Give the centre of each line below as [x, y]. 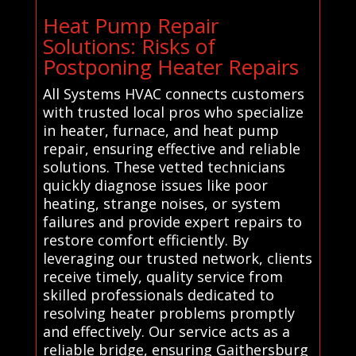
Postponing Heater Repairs [170, 66]
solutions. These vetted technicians [164, 166]
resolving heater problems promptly [168, 313]
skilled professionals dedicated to [158, 294]
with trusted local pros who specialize [173, 112]
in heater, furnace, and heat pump [161, 130]
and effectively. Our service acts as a [166, 331]
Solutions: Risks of [129, 46]
